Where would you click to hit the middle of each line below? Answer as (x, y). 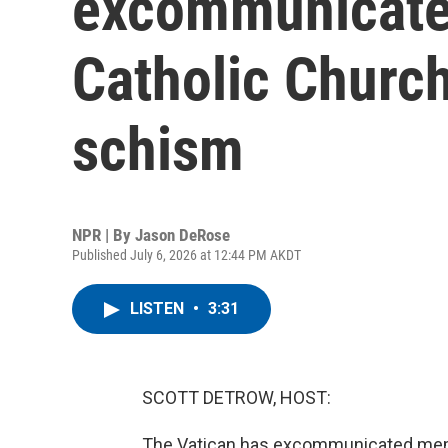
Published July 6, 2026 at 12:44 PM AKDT (186, 255)
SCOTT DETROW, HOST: (236, 397)
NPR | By (103, 235)
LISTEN (159, 308)
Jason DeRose (182, 235)
